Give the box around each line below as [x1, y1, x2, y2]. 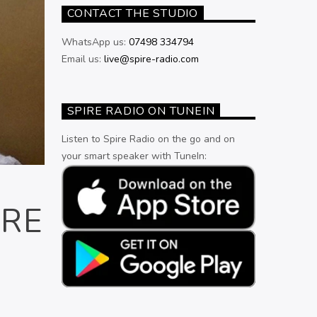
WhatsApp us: [61, 35, 129, 50]
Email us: [61, 52, 104, 67]
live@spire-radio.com [103, 52, 199, 67]
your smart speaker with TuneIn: [61, 149, 207, 163]
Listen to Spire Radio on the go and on [61, 132, 235, 146]
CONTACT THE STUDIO [67, 6, 198, 22]
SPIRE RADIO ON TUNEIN [67, 103, 215, 119]
